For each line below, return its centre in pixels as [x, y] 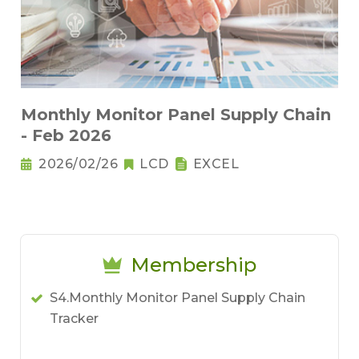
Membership [194, 265]
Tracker [74, 319]
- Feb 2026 [66, 135]
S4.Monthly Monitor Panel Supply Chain [177, 298]
